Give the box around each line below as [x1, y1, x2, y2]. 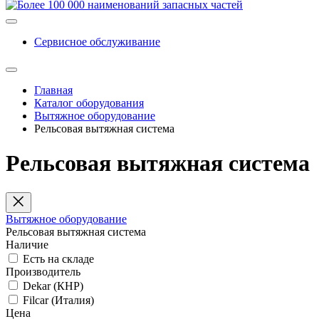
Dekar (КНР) [23, 279, 83, 292]
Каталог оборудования [34, 97, 144, 109]
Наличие [6, 238, 48, 251]
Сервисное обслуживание [34, 36, 160, 48]
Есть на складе [23, 252, 94, 265]
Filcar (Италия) [23, 293, 94, 306]
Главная [34, 84, 73, 96]
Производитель [6, 265, 80, 278]
